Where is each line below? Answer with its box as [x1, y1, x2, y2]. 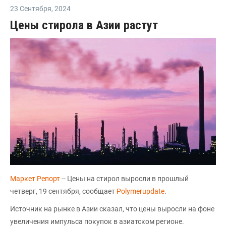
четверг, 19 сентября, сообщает [10, 187, 117, 195]
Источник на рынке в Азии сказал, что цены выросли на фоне [10, 204, 214, 213]
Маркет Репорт [10, 174, 62, 183]
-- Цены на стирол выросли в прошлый [62, 174, 189, 183]
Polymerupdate [117, 187, 164, 195]
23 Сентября [10, 4, 51, 13]
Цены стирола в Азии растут [10, 18, 158, 32]
